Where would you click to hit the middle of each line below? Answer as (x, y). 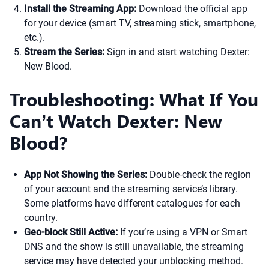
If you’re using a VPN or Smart (183, 232)
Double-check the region (199, 174)
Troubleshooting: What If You (134, 99)
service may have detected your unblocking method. (134, 261)
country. (41, 218)
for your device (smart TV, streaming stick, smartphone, (140, 23)
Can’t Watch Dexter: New (116, 121)
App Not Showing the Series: (86, 174)
